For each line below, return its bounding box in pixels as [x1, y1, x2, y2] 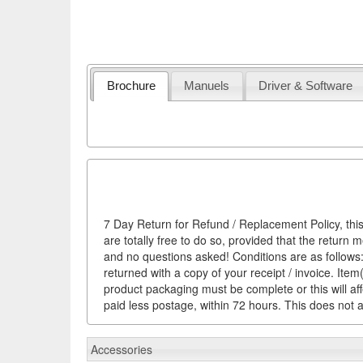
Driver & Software [258, 79, 353, 93]
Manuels [184, 79, 230, 93]
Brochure [106, 79, 156, 93]
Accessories [91, 341, 152, 357]
